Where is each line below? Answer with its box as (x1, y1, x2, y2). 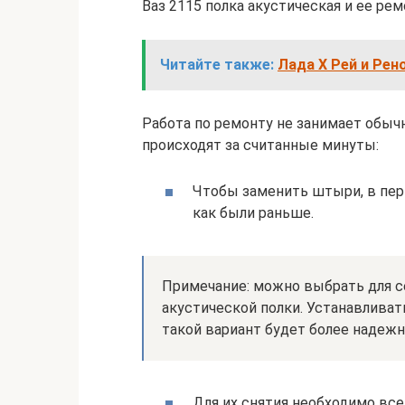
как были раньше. (193, 203, 314, 221)
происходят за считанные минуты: (142, 136, 379, 154)
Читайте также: (160, 55, 274, 73)
